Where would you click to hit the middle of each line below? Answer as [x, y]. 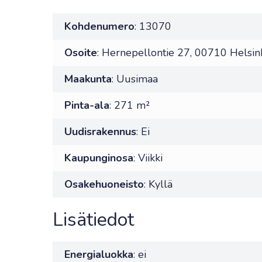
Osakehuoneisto [104, 184]
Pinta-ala [87, 105]
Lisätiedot [93, 220]
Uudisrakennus [100, 132]
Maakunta [88, 79]
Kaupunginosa [99, 158]
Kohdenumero [99, 26]
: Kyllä [158, 184]
